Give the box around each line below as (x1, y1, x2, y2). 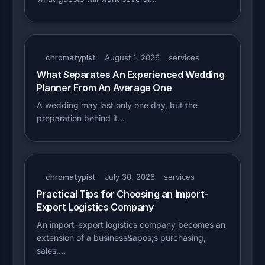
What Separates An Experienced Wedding (37, 69, 225, 80)
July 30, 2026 (105, 172, 155, 182)
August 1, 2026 (105, 53, 160, 62)
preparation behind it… (37, 113, 125, 123)
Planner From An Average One (37, 82, 172, 93)
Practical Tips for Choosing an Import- (37, 188, 208, 200)
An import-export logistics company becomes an (37, 219, 225, 230)
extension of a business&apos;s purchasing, (37, 232, 206, 243)
